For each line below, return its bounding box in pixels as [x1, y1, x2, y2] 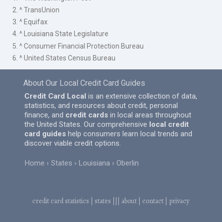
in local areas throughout [108, 110, 192, 119]
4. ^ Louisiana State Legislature [12, 30, 109, 38]
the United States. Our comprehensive [24, 119, 150, 129]
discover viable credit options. [24, 138, 121, 148]
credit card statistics [32, 196, 90, 206]
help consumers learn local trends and [66, 129, 193, 138]
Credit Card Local [24, 91, 87, 101]
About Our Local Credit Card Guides [23, 78, 146, 88]
